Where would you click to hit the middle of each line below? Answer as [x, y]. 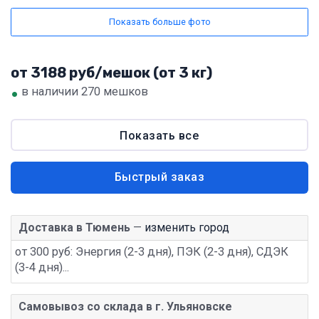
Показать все [159, 136]
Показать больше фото [159, 22]
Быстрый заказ [159, 177]
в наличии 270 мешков [83, 92]
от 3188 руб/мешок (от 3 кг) [111, 73]
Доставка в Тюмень [74, 228]
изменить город [187, 228]
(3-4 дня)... [42, 268]
